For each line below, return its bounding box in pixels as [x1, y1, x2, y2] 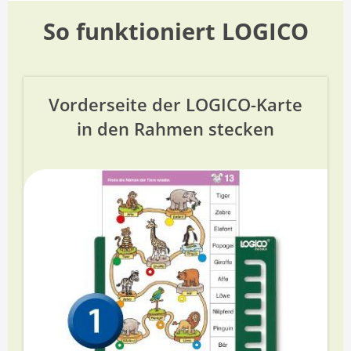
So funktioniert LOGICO [42, 16, 309, 47]
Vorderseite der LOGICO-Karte [49, 92, 302, 118]
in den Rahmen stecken [77, 117, 274, 142]
